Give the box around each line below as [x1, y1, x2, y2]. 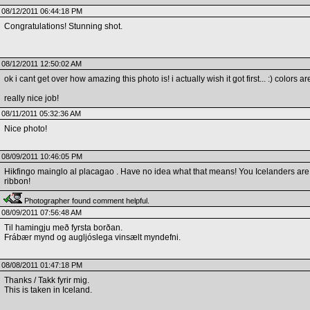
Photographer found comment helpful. [21, 197, 149, 205]
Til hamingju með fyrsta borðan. [3, 223, 122, 232]
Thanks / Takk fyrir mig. [3, 275, 89, 285]
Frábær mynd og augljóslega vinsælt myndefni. [3, 232, 181, 242]
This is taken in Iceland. [3, 285, 92, 295]
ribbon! [3, 176, 30, 186]
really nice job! [3, 93, 59, 103]
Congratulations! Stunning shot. [3, 21, 122, 31]
